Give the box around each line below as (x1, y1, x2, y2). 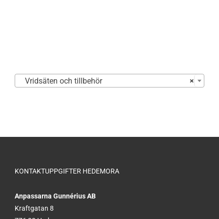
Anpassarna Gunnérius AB (15, 192, 96, 200)
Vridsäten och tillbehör (19, 76, 102, 86)
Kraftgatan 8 (15, 204, 54, 213)
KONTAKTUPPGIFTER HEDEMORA (15, 167, 119, 175)
